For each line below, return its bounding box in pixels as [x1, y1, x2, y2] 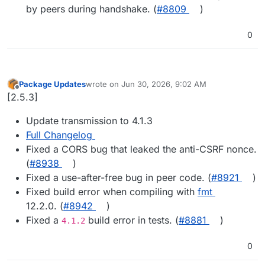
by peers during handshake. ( [26, 2, 157, 15]
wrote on [86, 79, 121, 89]
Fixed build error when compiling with [26, 186, 198, 198]
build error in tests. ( [85, 214, 179, 227]
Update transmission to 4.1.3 [26, 115, 153, 127]
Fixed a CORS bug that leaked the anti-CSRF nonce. [26, 143, 257, 156]
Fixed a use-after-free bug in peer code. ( [26, 172, 211, 184]
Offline [17, 88, 41, 98]
